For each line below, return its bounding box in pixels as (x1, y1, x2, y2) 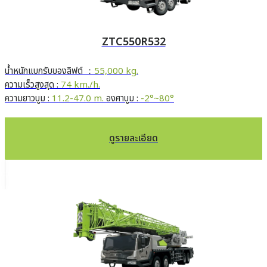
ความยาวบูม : (5, 92, 52, 106)
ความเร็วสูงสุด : (5, 78, 61, 92)
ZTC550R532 (101, 34, 166, 51)
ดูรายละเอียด (109, 131, 158, 146)
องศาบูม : (104, 92, 141, 106)
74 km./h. (61, 78, 100, 92)
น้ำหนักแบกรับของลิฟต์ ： (5, 64, 94, 79)
